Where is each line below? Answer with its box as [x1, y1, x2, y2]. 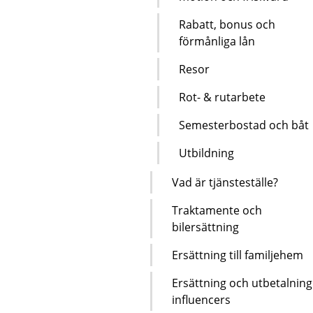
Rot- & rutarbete [179, 89, 265, 105]
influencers [172, 291, 231, 307]
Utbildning [179, 145, 234, 161]
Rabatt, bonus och [179, 16, 275, 32]
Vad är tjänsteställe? [172, 174, 278, 190]
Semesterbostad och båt [179, 117, 309, 133]
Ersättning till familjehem [172, 247, 303, 263]
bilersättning [172, 219, 239, 235]
